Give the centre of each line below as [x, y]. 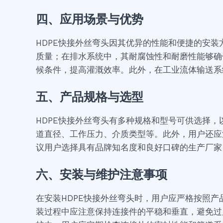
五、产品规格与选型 [90, 97]
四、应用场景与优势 [90, 19]
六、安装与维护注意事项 [102, 175]
